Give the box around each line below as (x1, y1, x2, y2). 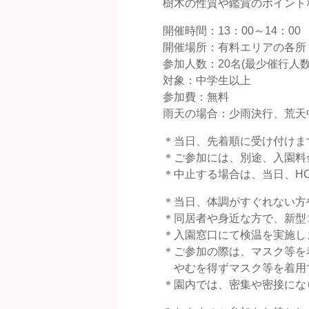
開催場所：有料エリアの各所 (163, 41, 306, 54)
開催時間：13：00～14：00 (163, 25, 301, 37)
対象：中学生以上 (163, 74, 251, 87)
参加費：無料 (163, 91, 229, 103)
